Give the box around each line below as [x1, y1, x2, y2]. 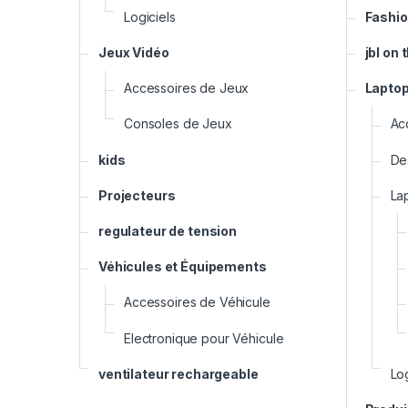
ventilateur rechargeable [98, 365, 259, 382]
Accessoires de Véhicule [124, 294, 270, 311]
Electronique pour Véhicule [124, 330, 284, 346]
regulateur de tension [98, 223, 238, 240]
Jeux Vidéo [98, 45, 169, 61]
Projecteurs [98, 187, 176, 203]
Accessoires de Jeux [124, 80, 250, 97]
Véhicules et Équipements [98, 259, 267, 275]
